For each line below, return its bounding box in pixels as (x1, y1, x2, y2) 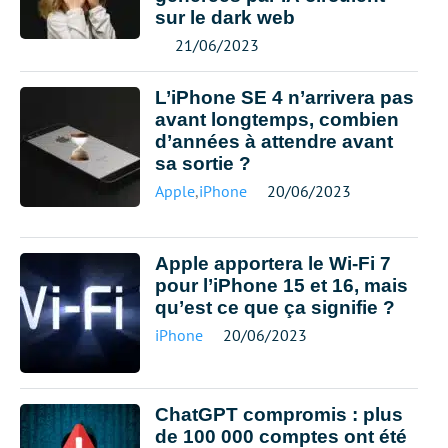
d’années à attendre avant (155, 131, 393, 152)
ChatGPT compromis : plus (155, 404, 403, 425)
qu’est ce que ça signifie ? (155, 297, 395, 318)
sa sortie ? (155, 153, 251, 174)
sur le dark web (155, 7, 295, 28)
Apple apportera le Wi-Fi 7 (155, 253, 391, 274)
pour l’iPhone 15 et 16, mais (155, 275, 408, 296)
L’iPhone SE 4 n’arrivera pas (155, 87, 414, 108)
